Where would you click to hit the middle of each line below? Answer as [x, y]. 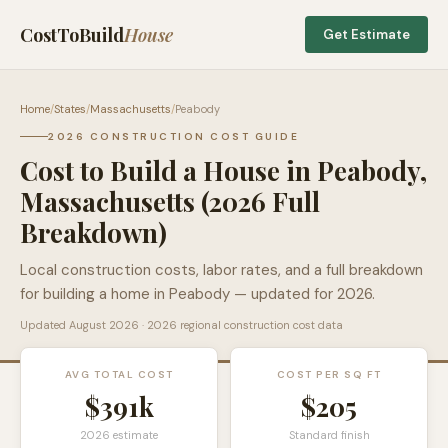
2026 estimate [119, 435]
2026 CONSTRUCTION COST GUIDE [173, 136]
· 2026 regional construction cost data [241, 325]
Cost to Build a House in [168, 170]
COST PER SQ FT [329, 374]
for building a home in [94, 294]
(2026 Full [257, 201]
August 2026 [104, 325]
